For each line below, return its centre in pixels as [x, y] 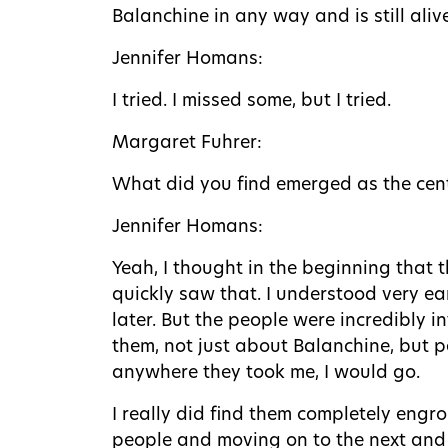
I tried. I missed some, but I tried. [251, 101]
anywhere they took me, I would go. [266, 373]
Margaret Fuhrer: [187, 143]
